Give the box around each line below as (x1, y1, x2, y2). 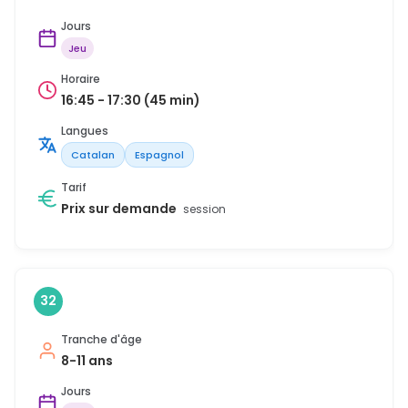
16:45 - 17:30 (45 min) (61, 90, 200, 109)
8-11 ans (61, 351, 113, 370)
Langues (61, 122, 108, 138)
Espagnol (135, 147, 184, 162)
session (183, 200, 226, 217)
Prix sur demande (61, 199, 179, 218)
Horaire (61, 70, 100, 87)
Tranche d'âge (61, 331, 142, 347)
